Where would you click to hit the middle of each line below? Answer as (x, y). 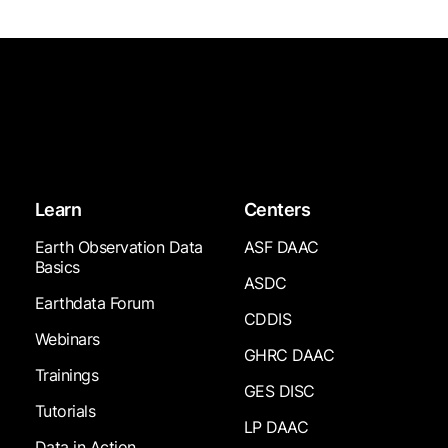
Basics (57, 267)
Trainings (66, 375)
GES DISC (279, 391)
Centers (277, 210)
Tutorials (65, 411)
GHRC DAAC (289, 355)
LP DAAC (276, 427)
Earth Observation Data (118, 247)
